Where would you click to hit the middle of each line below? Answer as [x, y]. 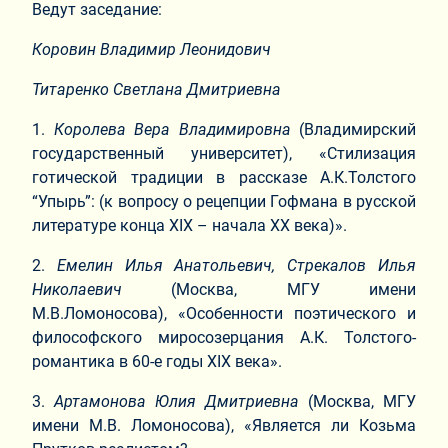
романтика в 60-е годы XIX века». [157, 361]
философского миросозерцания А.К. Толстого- [224, 337]
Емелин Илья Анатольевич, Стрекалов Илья [236, 265]
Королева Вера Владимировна [172, 129]
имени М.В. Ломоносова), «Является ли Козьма [224, 425]
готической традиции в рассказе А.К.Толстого [224, 177]
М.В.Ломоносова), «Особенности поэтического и [224, 313]
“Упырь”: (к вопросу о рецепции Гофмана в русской [224, 201]
